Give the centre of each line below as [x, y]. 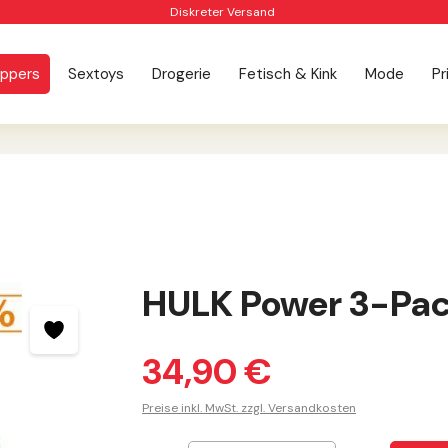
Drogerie [181, 74]
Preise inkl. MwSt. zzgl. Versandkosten [249, 408]
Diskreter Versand [222, 12]
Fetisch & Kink [288, 74]
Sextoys [96, 74]
